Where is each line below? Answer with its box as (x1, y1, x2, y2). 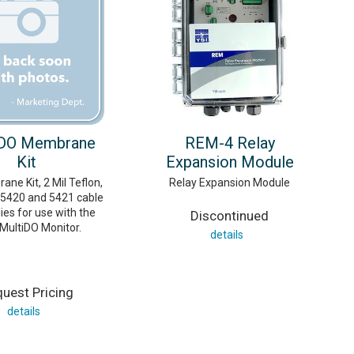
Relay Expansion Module (169, 175, 290, 189)
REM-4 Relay (184, 133, 275, 153)
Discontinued (190, 207, 269, 224)
